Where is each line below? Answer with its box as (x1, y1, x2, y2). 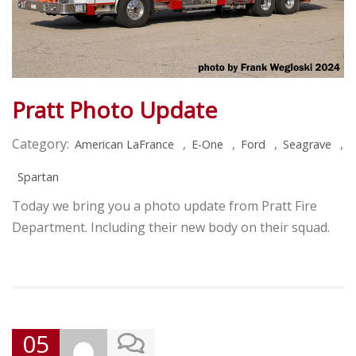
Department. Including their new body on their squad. (12, 219, 330, 237)
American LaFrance (75, 137, 174, 153)
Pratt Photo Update (12, 95, 217, 126)
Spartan (17, 169, 59, 185)
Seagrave (283, 137, 331, 153)
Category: (12, 135, 69, 153)
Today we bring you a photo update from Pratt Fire (12, 197, 317, 215)
